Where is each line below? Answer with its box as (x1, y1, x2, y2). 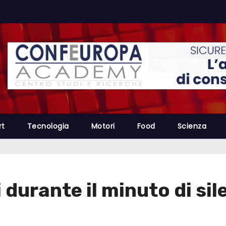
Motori (91, 121, 115, 132)
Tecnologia (27, 121, 69, 132)
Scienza (177, 121, 206, 132)
